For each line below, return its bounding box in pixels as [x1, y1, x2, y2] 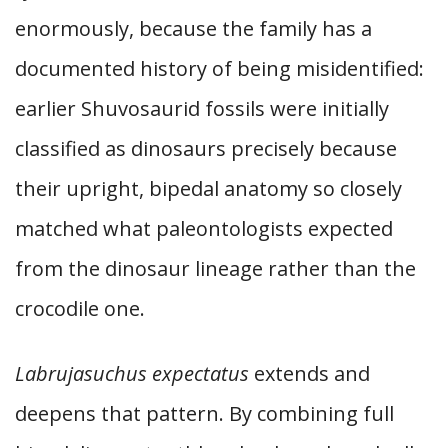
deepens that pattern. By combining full [15, 400, 394, 427]
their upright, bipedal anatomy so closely [15, 175, 402, 202]
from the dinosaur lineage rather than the [15, 255, 416, 282]
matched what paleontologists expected [15, 215, 393, 242]
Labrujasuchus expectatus [15, 360, 249, 387]
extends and [249, 360, 370, 387]
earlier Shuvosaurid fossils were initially [15, 95, 389, 122]
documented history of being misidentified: [15, 55, 424, 82]
